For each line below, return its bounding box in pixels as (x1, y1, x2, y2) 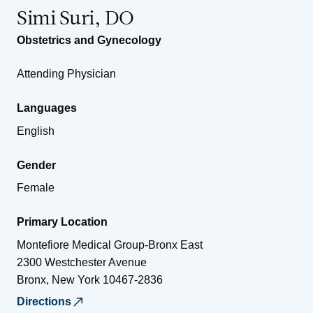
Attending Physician (17, 67, 116, 80)
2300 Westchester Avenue (17, 256, 147, 268)
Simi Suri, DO (17, 9, 134, 29)
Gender (17, 159, 56, 171)
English (17, 124, 54, 137)
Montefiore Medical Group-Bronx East (17, 238, 203, 251)
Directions (17, 295, 71, 307)
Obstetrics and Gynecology (17, 34, 161, 46)
